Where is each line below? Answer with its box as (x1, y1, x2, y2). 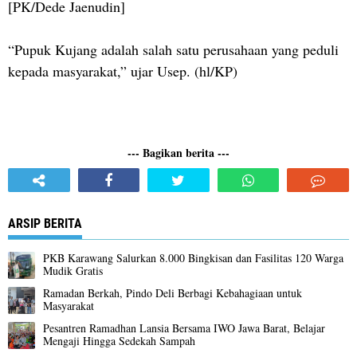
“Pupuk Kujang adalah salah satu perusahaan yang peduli (8, 39, 339, 59)
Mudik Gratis (43, 262, 103, 278)
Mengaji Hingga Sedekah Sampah (43, 332, 195, 348)
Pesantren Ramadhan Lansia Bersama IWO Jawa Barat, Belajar (43, 320, 325, 335)
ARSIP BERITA (8, 215, 82, 231)
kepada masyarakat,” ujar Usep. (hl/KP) (8, 61, 237, 80)
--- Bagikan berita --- (127, 143, 229, 161)
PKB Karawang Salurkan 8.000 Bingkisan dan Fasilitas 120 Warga (43, 249, 343, 265)
